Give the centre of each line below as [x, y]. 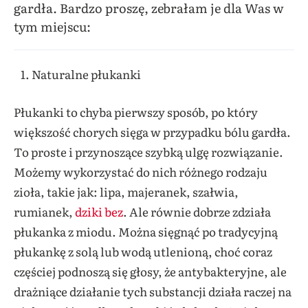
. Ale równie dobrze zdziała [197, 211]
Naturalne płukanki [86, 74]
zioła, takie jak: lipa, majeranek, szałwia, [126, 191]
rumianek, [44, 211]
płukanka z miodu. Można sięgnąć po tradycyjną [146, 231]
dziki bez [99, 211]
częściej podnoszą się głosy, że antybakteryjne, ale [150, 271]
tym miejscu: [52, 26]
